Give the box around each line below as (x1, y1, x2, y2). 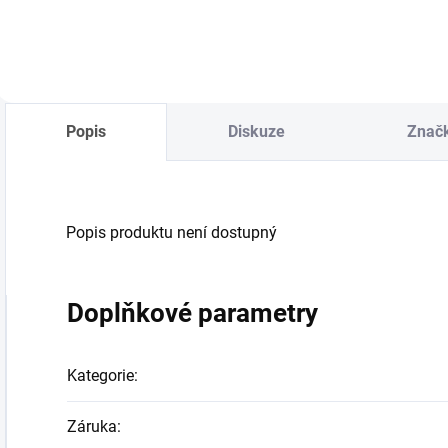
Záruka (67, 417, 117, 437)
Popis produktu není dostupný (66, 223, 277, 243)
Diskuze (228, 122, 285, 142)
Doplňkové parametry (67, 298, 318, 329)
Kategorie (67, 366, 134, 386)
